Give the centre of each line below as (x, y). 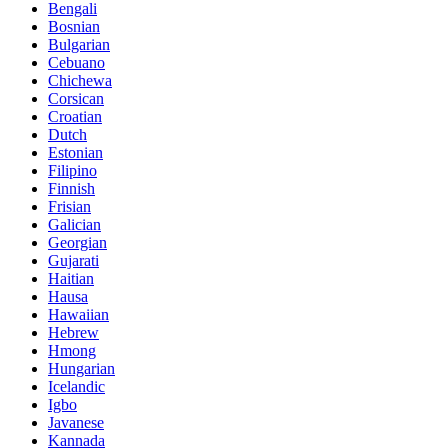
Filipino (72, 170)
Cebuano (76, 62)
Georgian (77, 242)
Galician (74, 224)
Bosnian (74, 26)
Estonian (75, 152)
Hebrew (73, 332)
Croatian (75, 116)
